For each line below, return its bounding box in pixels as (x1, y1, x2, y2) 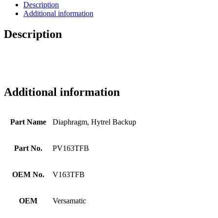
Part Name (10, 117, 46, 126)
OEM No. (12, 170, 44, 179)
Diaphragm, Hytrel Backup (53, 117, 136, 126)
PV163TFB (53, 144, 89, 152)
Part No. (14, 144, 42, 152)
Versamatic (53, 196, 86, 205)
